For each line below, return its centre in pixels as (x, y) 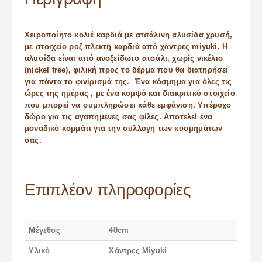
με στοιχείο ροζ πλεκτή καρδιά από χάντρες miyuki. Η (126, 47)
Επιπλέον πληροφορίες (108, 189)
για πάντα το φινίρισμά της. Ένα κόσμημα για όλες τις (128, 82)
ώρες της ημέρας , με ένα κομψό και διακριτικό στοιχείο (130, 94)
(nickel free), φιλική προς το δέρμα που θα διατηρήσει (127, 70)
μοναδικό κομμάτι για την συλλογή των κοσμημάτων (124, 129)
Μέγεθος (44, 230)
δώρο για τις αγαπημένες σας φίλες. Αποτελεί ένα (120, 117)
